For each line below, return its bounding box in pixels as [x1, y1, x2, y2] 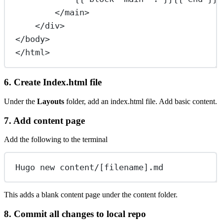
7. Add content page [4, 115, 85, 126]
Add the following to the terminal [4, 135, 108, 144]
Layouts [37, 97, 64, 106]
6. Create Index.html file [4, 77, 102, 88]
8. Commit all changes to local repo [4, 209, 146, 220]
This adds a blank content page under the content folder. [4, 190, 178, 199]
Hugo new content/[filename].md [15, 162, 164, 172]
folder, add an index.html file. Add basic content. [64, 97, 217, 106]
